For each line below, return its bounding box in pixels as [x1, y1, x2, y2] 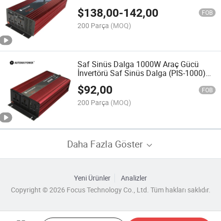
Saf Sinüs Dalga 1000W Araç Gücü [77, 58, 199, 70]
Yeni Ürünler [74, 173, 111, 183]
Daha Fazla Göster [67, 137, 145, 150]
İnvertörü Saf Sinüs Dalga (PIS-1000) [77, 67, 206, 78]
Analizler [120, 173, 147, 183]
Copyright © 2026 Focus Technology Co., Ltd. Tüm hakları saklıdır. [10, 185, 211, 194]
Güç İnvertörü [77, 76, 124, 87]
